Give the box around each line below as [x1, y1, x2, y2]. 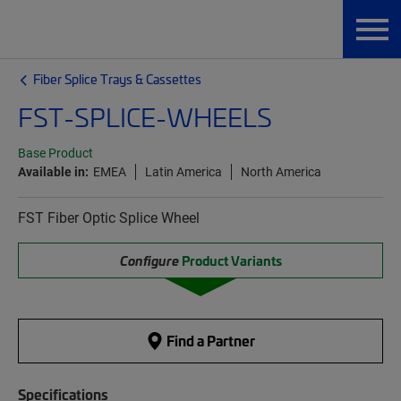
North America [241, 163, 321, 180]
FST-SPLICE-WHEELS [18, 99, 272, 134]
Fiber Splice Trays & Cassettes [33, 70, 201, 88]
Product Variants [181, 252, 282, 269]
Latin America [145, 163, 222, 180]
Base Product [18, 145, 93, 161]
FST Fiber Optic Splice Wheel [18, 208, 200, 226]
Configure [119, 252, 182, 269]
